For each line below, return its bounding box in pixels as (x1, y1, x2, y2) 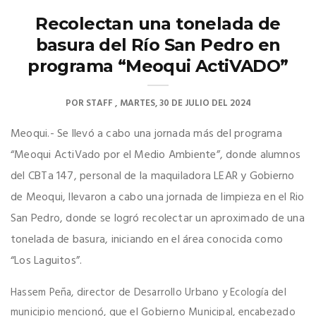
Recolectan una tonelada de (35, 13, 281, 35)
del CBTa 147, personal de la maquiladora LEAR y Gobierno (11, 167, 295, 186)
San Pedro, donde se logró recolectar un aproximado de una (11, 209, 305, 229)
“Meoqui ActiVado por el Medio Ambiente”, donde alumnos (11, 146, 301, 165)
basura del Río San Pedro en (35, 35, 281, 56)
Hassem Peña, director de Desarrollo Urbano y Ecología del (11, 284, 286, 302)
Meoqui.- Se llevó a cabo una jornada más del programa (11, 125, 282, 144)
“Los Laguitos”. (11, 252, 83, 271)
